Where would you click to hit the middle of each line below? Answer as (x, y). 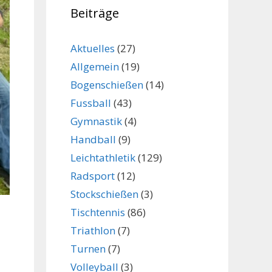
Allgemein (95, 67)
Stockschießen (104, 194)
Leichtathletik (103, 158)
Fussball (91, 103)
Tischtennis (98, 212)
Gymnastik (96, 121)
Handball (93, 140)
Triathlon (93, 231)
